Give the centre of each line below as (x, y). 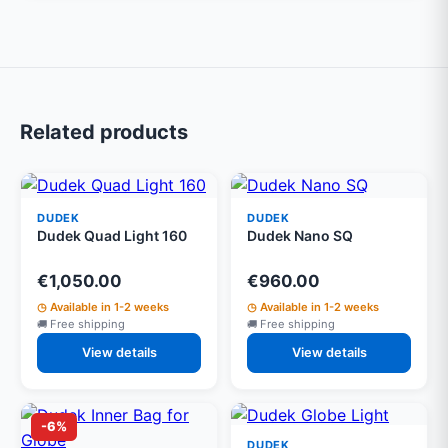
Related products (104, 132)
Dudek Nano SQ (300, 236)
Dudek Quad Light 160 (112, 236)
